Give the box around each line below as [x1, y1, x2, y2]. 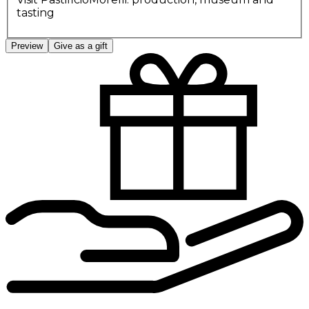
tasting [17, 6, 54, 19]
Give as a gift [54, 40, 108, 51]
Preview [11, 40, 43, 51]
